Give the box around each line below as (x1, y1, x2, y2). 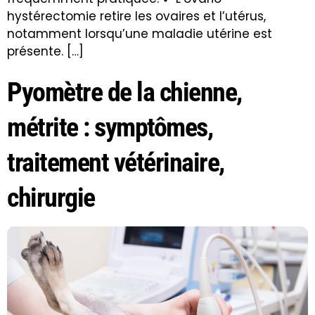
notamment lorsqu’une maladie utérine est (7, 25, 272, 42)
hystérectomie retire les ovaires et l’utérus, (7, 7, 266, 25)
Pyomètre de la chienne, (7, 76, 242, 108)
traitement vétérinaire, (7, 146, 224, 178)
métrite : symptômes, (7, 111, 212, 143)
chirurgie (7, 181, 95, 213)
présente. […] (7, 42, 84, 60)
